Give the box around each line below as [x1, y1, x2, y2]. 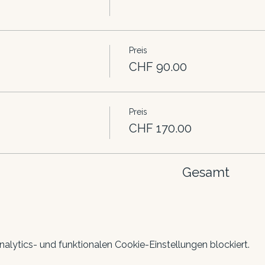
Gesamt [182, 164, 230, 180]
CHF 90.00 [128, 60, 187, 74]
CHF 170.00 [128, 121, 192, 135]
